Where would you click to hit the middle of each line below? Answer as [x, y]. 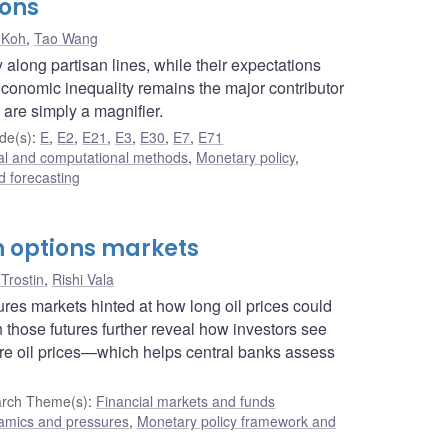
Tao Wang [66, 37]
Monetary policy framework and [236, 420]
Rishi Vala [83, 278]
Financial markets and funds [186, 400]
